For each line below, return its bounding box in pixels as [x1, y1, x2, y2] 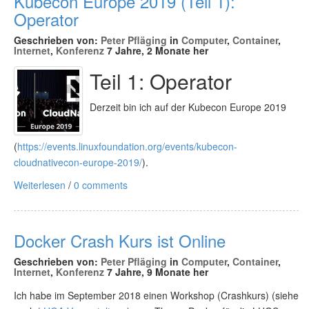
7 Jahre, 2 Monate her [104, 43, 208, 57]
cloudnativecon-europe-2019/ [14, 155, 142, 169]
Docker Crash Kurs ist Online [14, 228, 226, 252]
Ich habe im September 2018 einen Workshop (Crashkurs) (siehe [14, 288, 299, 302]
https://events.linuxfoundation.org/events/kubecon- [17, 139, 237, 153]
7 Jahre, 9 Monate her [104, 265, 208, 279]
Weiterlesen [14, 178, 66, 192]
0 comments [74, 178, 128, 192]
